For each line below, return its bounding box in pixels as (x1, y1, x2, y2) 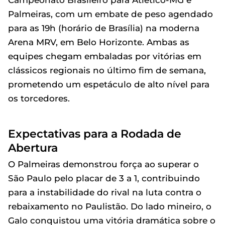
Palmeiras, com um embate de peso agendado (8, 9, 213, 20)
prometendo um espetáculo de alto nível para (8, 79, 209, 90)
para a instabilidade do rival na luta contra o (8, 187, 201, 198)
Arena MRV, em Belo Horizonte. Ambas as (8, 37, 189, 48)
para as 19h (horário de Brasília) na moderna (8, 23, 199, 34)
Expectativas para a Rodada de (8, 127, 181, 141)
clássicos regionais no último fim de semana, (8, 65, 206, 76)
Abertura (8, 141, 58, 155)
